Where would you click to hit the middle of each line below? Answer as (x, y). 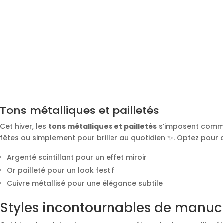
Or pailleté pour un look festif (61, 170)
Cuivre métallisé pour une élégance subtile (85, 183)
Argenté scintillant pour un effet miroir (77, 158)
